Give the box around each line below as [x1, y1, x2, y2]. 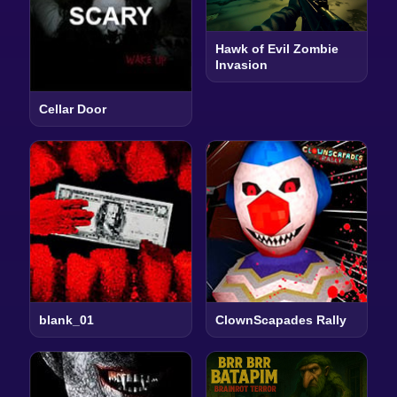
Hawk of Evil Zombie [214, 42, 339, 57]
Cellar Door [38, 102, 106, 117]
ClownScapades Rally [214, 312, 346, 327]
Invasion [214, 58, 268, 73]
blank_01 [38, 312, 94, 327]
